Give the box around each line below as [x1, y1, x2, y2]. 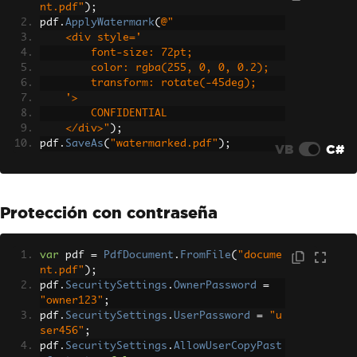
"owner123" [40, 295, 104, 306]
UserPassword [174, 310, 250, 321]
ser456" [40, 325, 84, 336]
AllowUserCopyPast [174, 340, 282, 351]
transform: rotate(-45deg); [91, 77, 257, 88]
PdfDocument [104, 249, 174, 261]
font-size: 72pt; [91, 47, 193, 58]
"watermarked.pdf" [110, 138, 218, 149]
